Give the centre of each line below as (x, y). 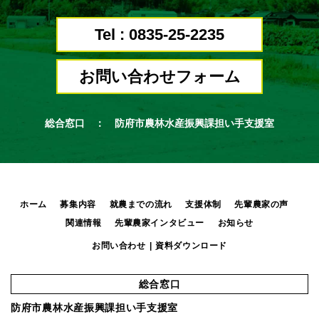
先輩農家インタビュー (159, 223)
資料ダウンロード (192, 245)
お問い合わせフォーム (159, 76)
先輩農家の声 (261, 204)
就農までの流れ (141, 204)
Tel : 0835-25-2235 (159, 34)
